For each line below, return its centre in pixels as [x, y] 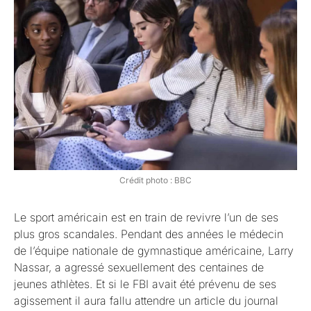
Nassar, [33, 267]
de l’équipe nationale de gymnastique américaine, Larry [154, 251]
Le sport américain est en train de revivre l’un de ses [146, 217]
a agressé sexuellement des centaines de [159, 267]
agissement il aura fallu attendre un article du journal [146, 301]
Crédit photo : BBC [155, 180]
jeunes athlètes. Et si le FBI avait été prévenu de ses [145, 284]
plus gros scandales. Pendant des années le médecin [149, 234]
